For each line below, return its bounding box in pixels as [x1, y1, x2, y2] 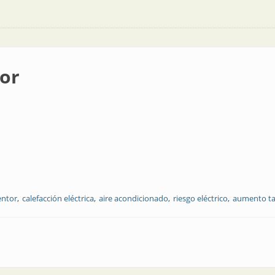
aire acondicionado [99, 193, 168, 204]
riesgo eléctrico [173, 193, 228, 204]
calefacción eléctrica [22, 193, 94, 204]
